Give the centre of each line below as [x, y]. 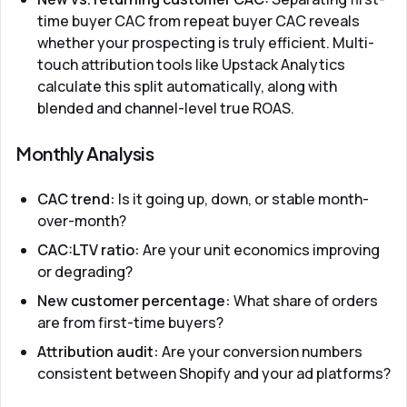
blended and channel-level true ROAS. [166, 108]
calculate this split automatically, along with [187, 86]
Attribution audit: [98, 352]
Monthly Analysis [84, 153]
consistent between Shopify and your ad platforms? [214, 373]
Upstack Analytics [283, 65]
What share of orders [304, 301]
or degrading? [85, 272]
